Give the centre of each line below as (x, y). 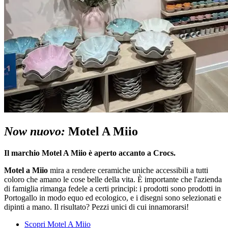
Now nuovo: (35, 131)
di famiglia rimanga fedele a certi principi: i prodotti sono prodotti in (112, 188)
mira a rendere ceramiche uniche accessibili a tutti (128, 170)
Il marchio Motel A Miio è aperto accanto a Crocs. (90, 153)
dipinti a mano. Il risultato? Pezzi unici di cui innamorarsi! (96, 207)
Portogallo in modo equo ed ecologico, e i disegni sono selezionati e (113, 197)
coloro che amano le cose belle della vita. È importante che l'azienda (113, 179)
